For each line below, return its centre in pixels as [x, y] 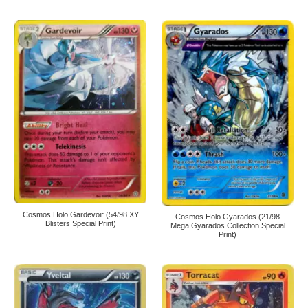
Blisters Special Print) [80, 223]
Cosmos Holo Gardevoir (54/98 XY [80, 214]
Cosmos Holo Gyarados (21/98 [228, 217]
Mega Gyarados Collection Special [228, 226]
